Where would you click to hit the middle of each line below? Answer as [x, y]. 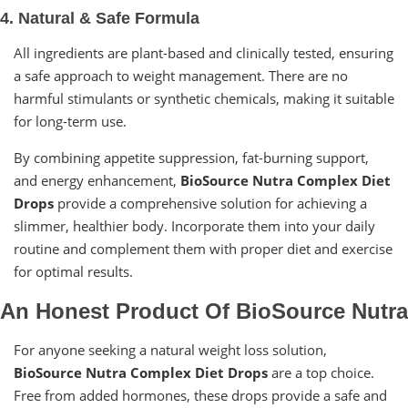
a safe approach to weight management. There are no [181, 75]
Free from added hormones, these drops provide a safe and [200, 395]
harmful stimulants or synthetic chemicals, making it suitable [204, 98]
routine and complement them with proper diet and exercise [203, 248]
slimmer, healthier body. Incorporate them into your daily [194, 225]
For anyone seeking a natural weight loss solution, [170, 349]
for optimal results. [73, 271]
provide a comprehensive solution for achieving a [210, 203]
